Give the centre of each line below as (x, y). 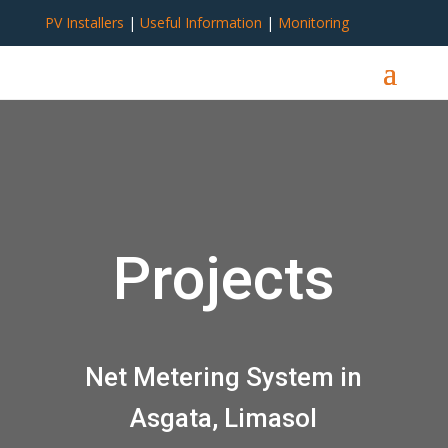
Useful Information (200, 22)
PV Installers (84, 22)
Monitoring (313, 22)
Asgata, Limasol (224, 418)
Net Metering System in (224, 377)
